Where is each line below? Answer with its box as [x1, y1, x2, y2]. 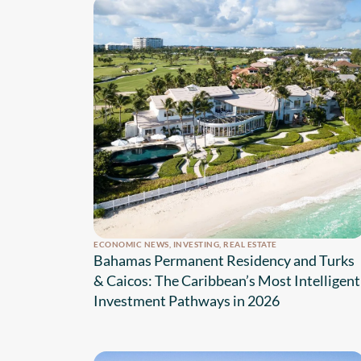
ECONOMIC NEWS [93, 239, 169, 250]
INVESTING [172, 239, 219, 250]
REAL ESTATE [223, 239, 277, 250]
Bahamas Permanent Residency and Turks [93, 251, 355, 270]
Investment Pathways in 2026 [93, 292, 280, 310]
